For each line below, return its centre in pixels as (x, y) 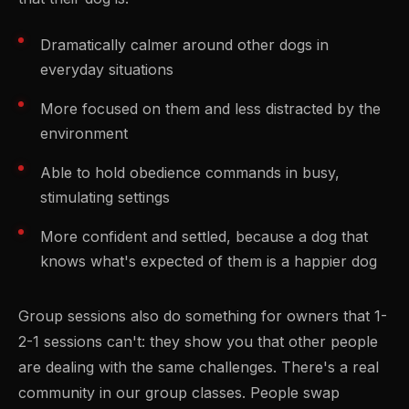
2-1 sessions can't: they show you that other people (198, 341)
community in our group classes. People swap (179, 392)
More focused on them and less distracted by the (210, 108)
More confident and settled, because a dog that (204, 236)
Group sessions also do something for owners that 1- (203, 315)
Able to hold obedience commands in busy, (190, 172)
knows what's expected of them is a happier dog (209, 261)
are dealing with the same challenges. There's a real (199, 367)
